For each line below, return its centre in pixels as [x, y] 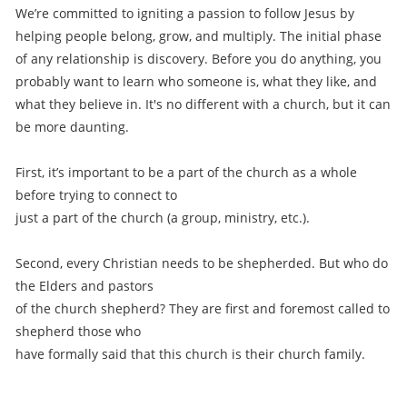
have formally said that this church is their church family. [190, 354]
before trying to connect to [96, 195]
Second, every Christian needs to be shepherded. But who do [202, 263]
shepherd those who [78, 332]
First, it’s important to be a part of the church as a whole [186, 173]
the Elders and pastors [84, 286]
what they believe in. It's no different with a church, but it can [203, 104]
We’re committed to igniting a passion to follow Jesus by [185, 14]
